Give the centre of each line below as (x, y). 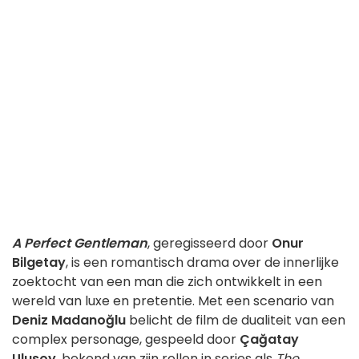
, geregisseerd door (210, 244)
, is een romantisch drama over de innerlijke (202, 263)
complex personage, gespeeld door (126, 340)
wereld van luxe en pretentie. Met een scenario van (173, 301)
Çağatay (269, 340)
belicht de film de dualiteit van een (236, 321)
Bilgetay (39, 263)
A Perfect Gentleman (80, 244)
